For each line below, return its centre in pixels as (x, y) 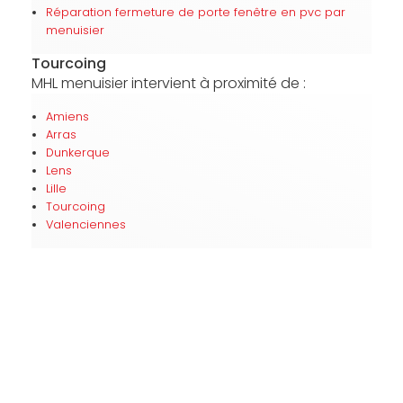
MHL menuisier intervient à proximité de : (168, 83)
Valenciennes (85, 224)
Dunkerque (77, 152)
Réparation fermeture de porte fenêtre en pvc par (195, 12)
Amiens (67, 116)
